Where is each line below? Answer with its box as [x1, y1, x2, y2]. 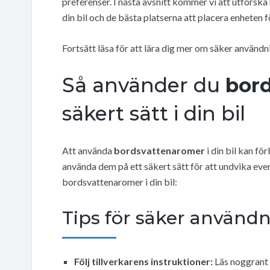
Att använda [62, 144, 114, 156]
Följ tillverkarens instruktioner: [74, 255, 213, 267]
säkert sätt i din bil [62, 101, 245, 125]
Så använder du [62, 72, 225, 97]
